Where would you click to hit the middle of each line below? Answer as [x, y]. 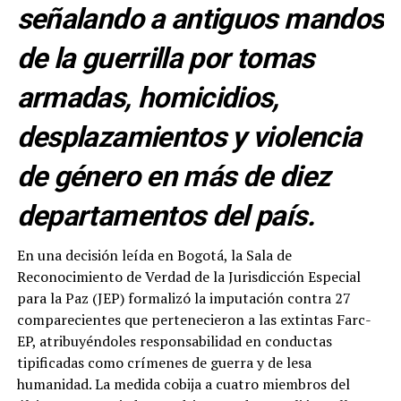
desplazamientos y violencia [189, 137]
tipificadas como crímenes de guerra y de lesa [164, 362]
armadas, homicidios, [148, 97]
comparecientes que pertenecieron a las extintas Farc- [194, 319]
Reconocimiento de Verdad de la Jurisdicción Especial [188, 276]
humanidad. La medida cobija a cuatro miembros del [183, 384]
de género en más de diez [173, 176]
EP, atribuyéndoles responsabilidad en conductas [174, 341]
